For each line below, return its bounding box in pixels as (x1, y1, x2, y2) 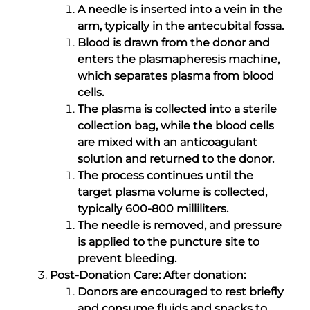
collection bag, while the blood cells (77, 118, 274, 132)
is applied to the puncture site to (77, 235, 259, 248)
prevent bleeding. (77, 251, 176, 265)
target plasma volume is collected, (77, 185, 267, 199)
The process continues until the (77, 168, 253, 182)
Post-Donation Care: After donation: (50, 268, 246, 282)
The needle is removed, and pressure (77, 218, 282, 232)
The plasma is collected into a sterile (77, 102, 277, 116)
